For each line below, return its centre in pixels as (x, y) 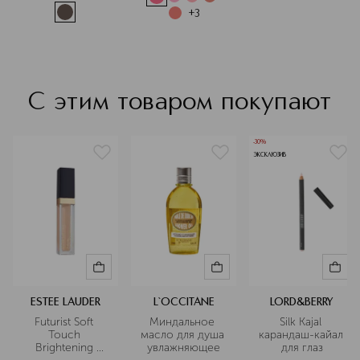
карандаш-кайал (301, 335)
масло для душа (182, 335)
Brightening (64, 348)
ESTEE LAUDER (65, 302)
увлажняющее (184, 348)
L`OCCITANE (184, 302)
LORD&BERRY (302, 302)
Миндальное (182, 322)
